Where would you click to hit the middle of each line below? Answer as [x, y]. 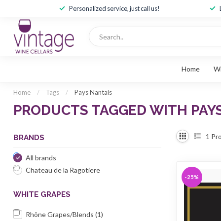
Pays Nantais [93, 92]
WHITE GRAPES [42, 194]
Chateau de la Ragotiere [63, 170]
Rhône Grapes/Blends [60, 214]
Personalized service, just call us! [114, 8]
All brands [41, 158]
